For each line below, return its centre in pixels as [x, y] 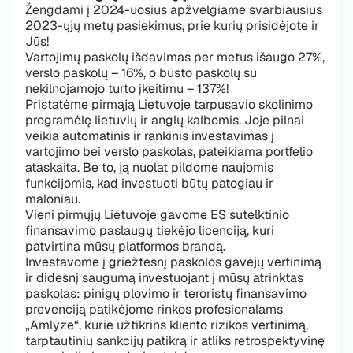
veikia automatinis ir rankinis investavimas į [150, 136]
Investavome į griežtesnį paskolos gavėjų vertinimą [173, 262]
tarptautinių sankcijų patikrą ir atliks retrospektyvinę [175, 341]
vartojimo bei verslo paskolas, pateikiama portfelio [169, 152]
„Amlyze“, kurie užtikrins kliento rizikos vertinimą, [167, 325]
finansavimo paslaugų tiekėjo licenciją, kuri [150, 230]
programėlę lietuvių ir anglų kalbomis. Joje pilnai [165, 120]
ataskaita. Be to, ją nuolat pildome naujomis [149, 167]
